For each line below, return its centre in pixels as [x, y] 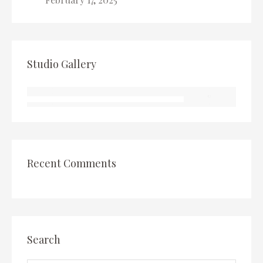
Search [44, 240]
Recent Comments [72, 163]
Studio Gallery [62, 64]
